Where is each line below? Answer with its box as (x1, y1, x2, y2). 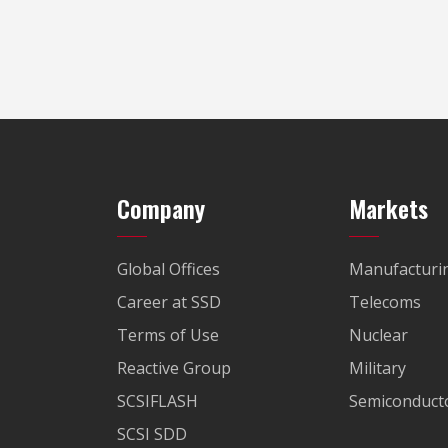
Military (348, 356, 406, 379)
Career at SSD (117, 290, 221, 313)
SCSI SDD (117, 422, 187, 445)
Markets (348, 189, 428, 226)
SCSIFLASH (117, 389, 198, 412)
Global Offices (117, 257, 220, 280)
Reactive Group (117, 356, 231, 379)
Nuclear (348, 323, 408, 346)
